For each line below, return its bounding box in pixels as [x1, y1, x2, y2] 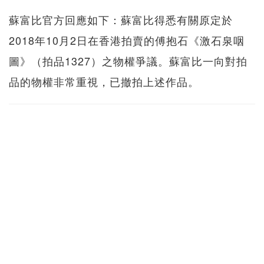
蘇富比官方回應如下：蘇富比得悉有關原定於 [9, 11, 233, 27]
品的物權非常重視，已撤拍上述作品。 [9, 73, 199, 89]
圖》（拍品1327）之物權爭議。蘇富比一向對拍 [9, 52, 247, 68]
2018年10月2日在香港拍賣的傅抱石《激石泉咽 [9, 32, 245, 48]
